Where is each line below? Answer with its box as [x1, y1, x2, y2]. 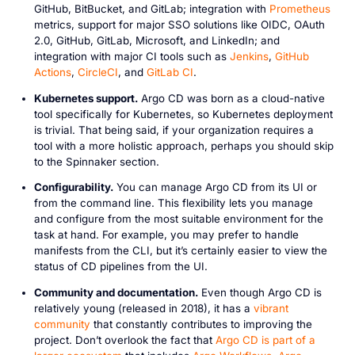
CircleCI [77, 66, 118, 79]
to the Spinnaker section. [33, 155, 159, 168]
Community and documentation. [33, 285, 198, 299]
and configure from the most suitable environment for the [33, 212, 323, 226]
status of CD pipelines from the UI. [33, 260, 208, 273]
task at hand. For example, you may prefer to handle [33, 228, 299, 242]
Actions [33, 66, 71, 79]
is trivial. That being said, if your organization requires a [33, 123, 314, 136]
